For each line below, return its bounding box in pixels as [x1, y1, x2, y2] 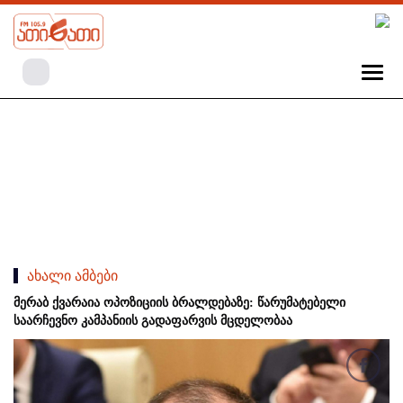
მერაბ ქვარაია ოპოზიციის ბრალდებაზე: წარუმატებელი [13, 296, 345, 310]
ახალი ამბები [27, 268, 118, 284]
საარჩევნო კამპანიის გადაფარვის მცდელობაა [13, 314, 292, 328]
